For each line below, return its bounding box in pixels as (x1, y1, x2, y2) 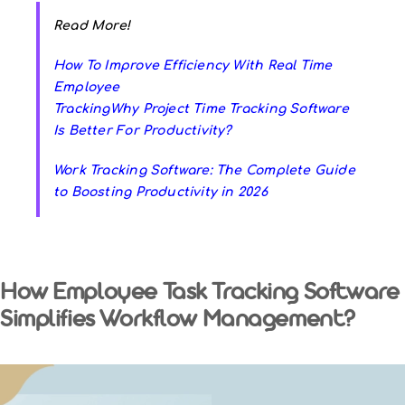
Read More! (53, 19, 131, 33)
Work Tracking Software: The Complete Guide (53, 164, 355, 178)
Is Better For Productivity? (53, 124, 232, 138)
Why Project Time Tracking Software (109, 102, 349, 117)
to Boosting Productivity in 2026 (53, 185, 268, 200)
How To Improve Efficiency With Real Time (53, 59, 333, 73)
